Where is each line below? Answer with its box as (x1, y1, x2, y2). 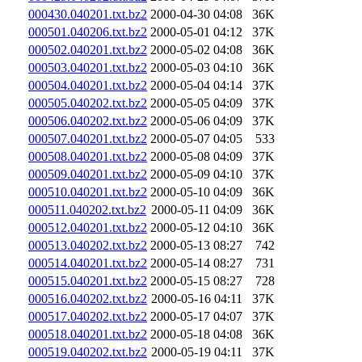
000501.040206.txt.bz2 (28, 24, 147, 39)
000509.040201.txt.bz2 (28, 166, 147, 181)
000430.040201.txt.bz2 (28, 6, 147, 21)
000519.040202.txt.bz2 (28, 344, 147, 359)
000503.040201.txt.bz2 (28, 60, 147, 74)
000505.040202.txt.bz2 (28, 95, 147, 110)
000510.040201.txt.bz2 (28, 184, 147, 199)
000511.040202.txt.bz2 (28, 202, 146, 217)
